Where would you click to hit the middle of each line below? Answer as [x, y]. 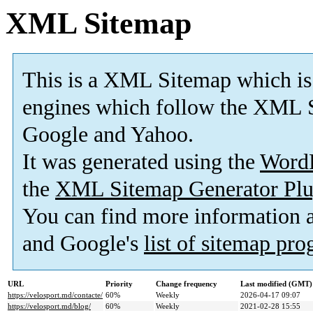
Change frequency [187, 284]
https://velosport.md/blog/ [49, 306]
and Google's [83, 244]
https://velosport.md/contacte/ [55, 295]
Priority [119, 284]
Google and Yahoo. [108, 135]
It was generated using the [141, 162]
